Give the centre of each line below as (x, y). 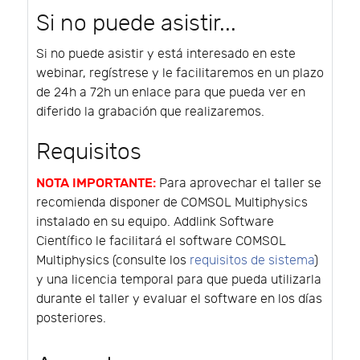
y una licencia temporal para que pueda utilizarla (179, 280)
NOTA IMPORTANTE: (96, 183)
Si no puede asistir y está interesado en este (166, 54)
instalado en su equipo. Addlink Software (155, 222)
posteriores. (71, 318)
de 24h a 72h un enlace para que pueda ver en (171, 92)
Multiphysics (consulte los (113, 260)
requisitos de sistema (252, 260)
